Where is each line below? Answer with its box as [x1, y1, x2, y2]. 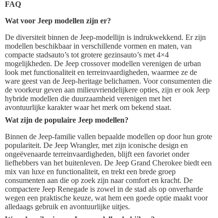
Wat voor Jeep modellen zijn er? [5, 17, 111, 25]
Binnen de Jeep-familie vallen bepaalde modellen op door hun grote [5, 132, 212, 141]
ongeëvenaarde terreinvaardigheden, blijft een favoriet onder [5, 150, 189, 159]
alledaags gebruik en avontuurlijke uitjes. [5, 202, 130, 211]
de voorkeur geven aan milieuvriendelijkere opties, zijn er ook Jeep [5, 86, 210, 94]
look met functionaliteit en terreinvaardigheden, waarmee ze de [5, 68, 197, 77]
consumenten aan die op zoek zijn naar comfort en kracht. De [5, 176, 193, 185]
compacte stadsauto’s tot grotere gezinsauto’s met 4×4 [5, 51, 169, 59]
